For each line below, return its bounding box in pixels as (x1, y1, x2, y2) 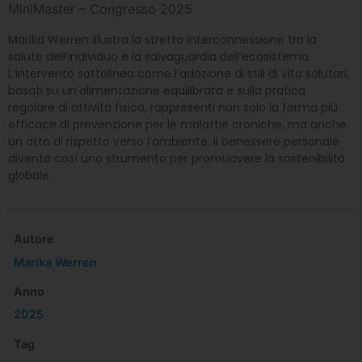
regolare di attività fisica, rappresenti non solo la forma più (8, 99, 338, 116)
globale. (8, 167, 52, 184)
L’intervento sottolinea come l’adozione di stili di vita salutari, (8, 65, 349, 82)
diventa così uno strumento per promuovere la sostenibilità (8, 150, 345, 167)
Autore (14, 232, 55, 246)
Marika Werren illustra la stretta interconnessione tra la (8, 32, 317, 48)
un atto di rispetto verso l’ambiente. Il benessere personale (8, 133, 339, 150)
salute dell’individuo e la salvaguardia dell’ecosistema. (8, 48, 311, 65)
